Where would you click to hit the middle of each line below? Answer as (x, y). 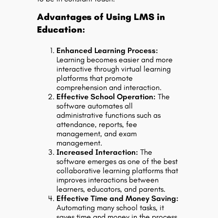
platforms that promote (95, 78)
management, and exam (97, 134)
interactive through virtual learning (114, 69)
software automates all (95, 106)
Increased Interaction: (98, 152)
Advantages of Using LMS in (101, 17)
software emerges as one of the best (117, 161)
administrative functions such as (109, 115)
